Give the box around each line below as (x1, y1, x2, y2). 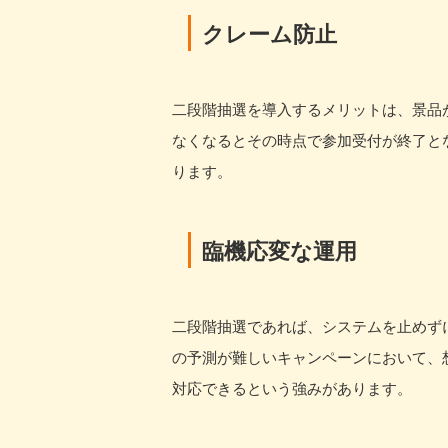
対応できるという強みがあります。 (172, 377, 412, 398)
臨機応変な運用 (202, 234, 357, 266)
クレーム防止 (202, 17, 337, 49)
